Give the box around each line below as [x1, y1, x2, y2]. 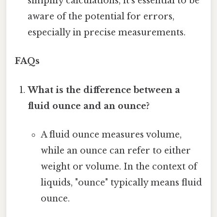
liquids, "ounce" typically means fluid [40, 177, 202, 188]
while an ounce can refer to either [40, 145, 191, 156]
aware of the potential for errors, [28, 11, 175, 22]
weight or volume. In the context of [40, 161, 197, 172]
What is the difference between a [28, 84, 181, 95]
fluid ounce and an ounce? [28, 100, 150, 111]
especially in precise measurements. [28, 27, 186, 38]
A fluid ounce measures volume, [40, 129, 182, 140]
